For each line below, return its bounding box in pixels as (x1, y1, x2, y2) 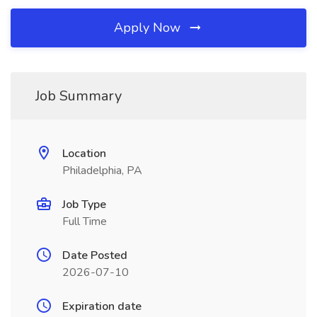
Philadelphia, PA (62, 163, 142, 178)
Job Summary (35, 86, 122, 105)
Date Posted (62, 248, 127, 263)
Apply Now (114, 19, 184, 36)
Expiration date (62, 299, 142, 314)
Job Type (62, 197, 106, 212)
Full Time (62, 214, 107, 229)
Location (62, 146, 106, 161)
